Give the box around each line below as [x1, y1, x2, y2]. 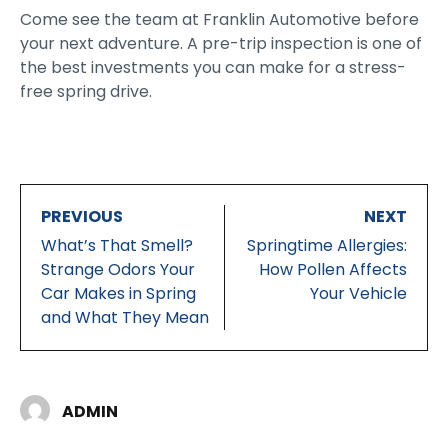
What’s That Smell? [41, 233, 193, 257]
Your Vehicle [310, 281, 407, 305]
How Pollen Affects [259, 257, 407, 281]
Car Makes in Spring [41, 281, 196, 305]
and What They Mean [41, 305, 209, 329]
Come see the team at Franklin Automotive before [20, 8, 419, 31]
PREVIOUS [41, 205, 123, 228]
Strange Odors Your [41, 257, 195, 281]
